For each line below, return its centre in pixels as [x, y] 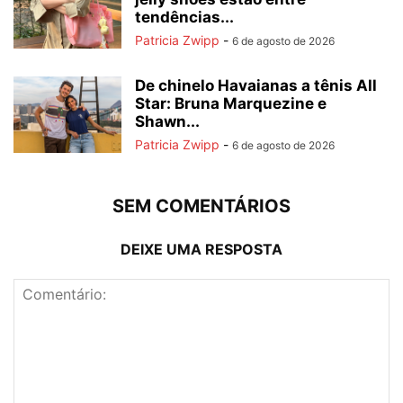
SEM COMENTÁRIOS [201, 206]
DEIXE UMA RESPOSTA [201, 250]
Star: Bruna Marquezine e [231, 104]
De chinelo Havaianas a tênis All [256, 86]
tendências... [184, 18]
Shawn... [167, 122]
